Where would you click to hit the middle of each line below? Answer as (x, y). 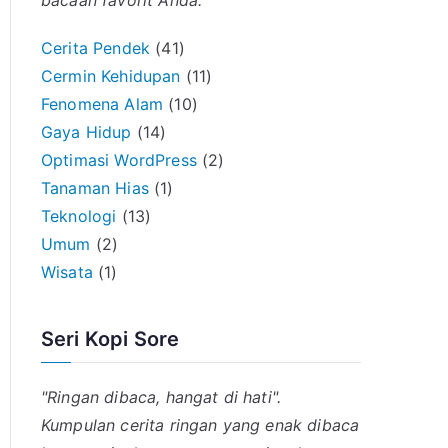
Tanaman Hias (95, 188)
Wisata (67, 272)
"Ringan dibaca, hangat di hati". (161, 397)
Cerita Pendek (96, 48)
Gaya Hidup (86, 132)
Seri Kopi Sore (110, 339)
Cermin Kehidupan (111, 76)
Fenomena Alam (102, 104)
